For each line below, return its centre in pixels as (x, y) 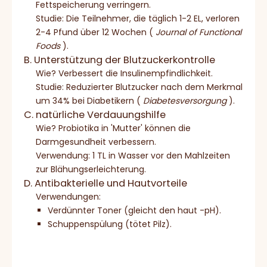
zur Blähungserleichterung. (91, 170)
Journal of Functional (198, 32)
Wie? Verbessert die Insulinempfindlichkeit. (124, 74)
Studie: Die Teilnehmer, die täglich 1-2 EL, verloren (138, 19)
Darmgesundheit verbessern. (96, 142)
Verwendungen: (68, 197)
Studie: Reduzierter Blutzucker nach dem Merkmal (139, 87)
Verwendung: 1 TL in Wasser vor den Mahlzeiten (133, 156)
